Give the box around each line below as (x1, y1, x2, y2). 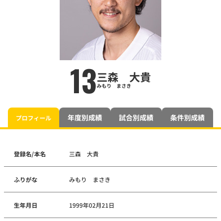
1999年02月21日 (69, 201, 115, 210)
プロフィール (16, 113, 51, 122)
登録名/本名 (14, 149, 46, 158)
